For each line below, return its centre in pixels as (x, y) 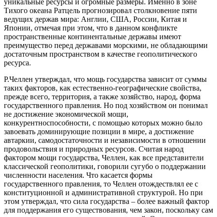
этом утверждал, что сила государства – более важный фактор (107, 201)
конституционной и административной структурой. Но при (103, 193)
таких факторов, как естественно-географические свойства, (103, 88)
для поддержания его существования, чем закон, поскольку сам (108, 210)
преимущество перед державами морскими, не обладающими (106, 46)
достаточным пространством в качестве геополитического (101, 54)
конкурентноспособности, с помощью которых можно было (103, 123)
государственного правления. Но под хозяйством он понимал (106, 106)
